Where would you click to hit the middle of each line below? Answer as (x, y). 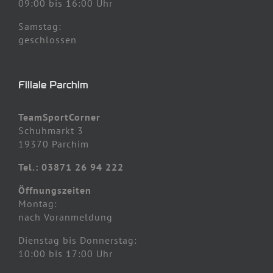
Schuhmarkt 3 (51, 130)
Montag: (38, 203)
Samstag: (40, 26)
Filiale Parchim (53, 84)
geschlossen (48, 39)
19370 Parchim (54, 144)
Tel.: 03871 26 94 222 (71, 167)
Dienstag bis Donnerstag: (78, 240)
